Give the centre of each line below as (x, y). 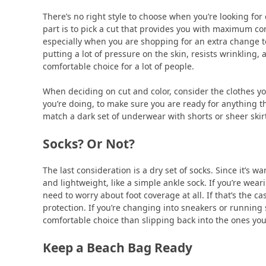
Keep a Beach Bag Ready (118, 247)
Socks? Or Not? (89, 144)
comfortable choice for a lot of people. (120, 66)
